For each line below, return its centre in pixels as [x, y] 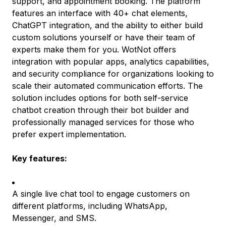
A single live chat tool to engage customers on [101, 193]
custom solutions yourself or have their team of [104, 37]
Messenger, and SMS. [54, 218]
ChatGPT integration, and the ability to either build [107, 25]
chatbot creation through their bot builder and [100, 110]
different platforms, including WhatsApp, [90, 206]
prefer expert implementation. [69, 134]
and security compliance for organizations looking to [113, 73]
